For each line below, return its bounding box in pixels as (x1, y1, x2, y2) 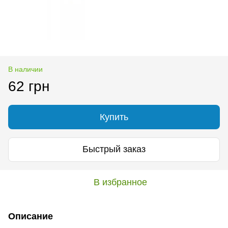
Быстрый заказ (82, 144, 146, 155)
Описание (8, 211, 53, 221)
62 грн (8, 78, 49, 94)
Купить (100, 111, 128, 122)
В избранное (93, 177, 147, 187)
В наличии (8, 65, 43, 73)
